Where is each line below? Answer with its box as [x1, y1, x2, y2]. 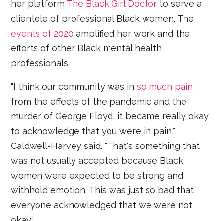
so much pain [137, 81, 193, 92]
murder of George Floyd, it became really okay [11, 110, 209, 121]
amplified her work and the [74, 28, 190, 38]
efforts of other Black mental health [11, 42, 162, 53]
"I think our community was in [11, 81, 137, 92]
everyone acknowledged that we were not [11, 199, 193, 210]
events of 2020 [11, 28, 74, 38]
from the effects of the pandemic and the [11, 96, 187, 107]
